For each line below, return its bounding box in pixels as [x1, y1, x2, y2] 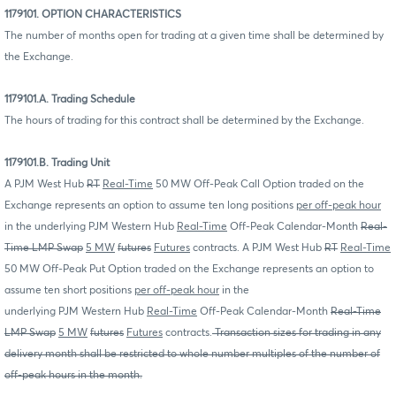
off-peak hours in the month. [4, 369, 142, 381]
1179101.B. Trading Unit [4, 157, 110, 169]
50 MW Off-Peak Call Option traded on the [153, 179, 364, 190]
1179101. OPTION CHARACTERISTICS [4, 9, 181, 20]
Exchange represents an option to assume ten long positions [4, 200, 296, 211]
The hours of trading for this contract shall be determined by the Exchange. [4, 115, 364, 126]
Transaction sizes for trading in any [212, 327, 381, 339]
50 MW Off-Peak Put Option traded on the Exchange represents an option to [4, 263, 374, 275]
